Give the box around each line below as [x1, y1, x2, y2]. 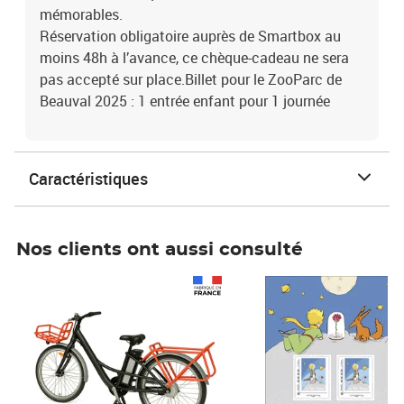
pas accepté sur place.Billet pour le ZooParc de [40, 69, 342, 89]
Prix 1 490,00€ [26, 276, 106, 293]
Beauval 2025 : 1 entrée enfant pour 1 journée [40, 91, 330, 111]
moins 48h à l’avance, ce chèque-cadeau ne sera [40, 48, 349, 68]
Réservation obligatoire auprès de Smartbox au [40, 26, 341, 46]
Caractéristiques [29, 168, 148, 189]
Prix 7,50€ [235, 276, 291, 293]
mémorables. [40, 5, 123, 24]
